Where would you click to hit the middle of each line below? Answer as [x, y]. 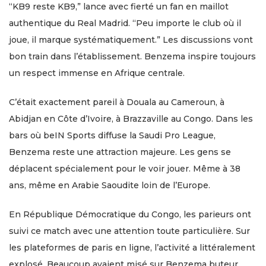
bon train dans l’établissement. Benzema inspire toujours [132, 57]
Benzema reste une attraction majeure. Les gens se [120, 152]
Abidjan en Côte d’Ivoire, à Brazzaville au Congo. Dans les [131, 119]
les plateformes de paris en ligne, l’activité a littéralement [132, 248]
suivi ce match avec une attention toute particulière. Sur [129, 231]
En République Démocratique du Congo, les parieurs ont [130, 215]
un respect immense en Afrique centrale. [97, 73]
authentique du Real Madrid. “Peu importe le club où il [125, 23]
